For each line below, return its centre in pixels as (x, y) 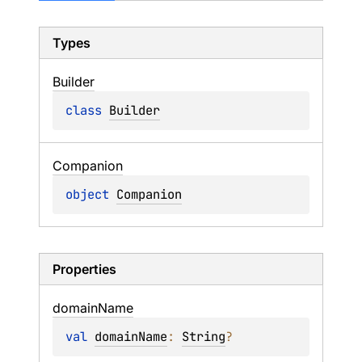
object (91, 194)
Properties (84, 269)
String (204, 337)
